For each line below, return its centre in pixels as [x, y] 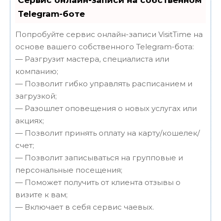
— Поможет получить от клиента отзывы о [98, 183]
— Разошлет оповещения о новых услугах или [106, 109]
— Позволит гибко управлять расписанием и [104, 84]
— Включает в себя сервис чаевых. [85, 207]
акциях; [30, 121]
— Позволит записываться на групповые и [99, 158]
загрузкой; [36, 96]
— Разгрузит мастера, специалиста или [92, 59]
